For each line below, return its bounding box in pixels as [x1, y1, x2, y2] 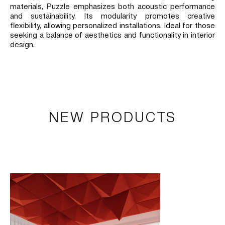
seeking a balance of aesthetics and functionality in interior [10, 29, 215, 39]
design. [10, 39, 35, 49]
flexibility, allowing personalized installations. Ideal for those [10, 20, 215, 30]
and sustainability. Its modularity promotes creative [10, 10, 215, 20]
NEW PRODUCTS [49, 106, 176, 125]
